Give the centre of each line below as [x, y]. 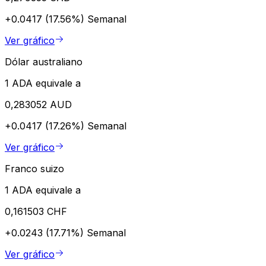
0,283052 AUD [38, 104]
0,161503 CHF [36, 211]
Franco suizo [34, 168]
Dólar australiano [44, 61]
